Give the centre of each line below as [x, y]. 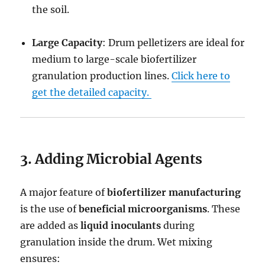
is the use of [50, 209]
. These [224, 209]
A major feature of [64, 192]
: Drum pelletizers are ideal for [174, 42]
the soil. [51, 9]
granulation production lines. [102, 75]
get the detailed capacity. [92, 92]
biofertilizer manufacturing [174, 192]
